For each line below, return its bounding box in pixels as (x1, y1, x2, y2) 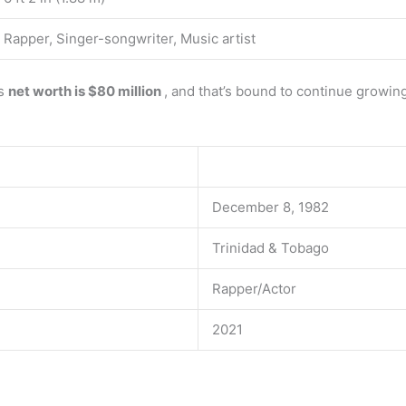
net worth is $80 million (8, 82, 164, 100)
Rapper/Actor (212, 279, 296, 297)
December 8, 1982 (212, 198, 329, 216)
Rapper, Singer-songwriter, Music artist (4, 30, 256, 47)
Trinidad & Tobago (212, 238, 329, 256)
